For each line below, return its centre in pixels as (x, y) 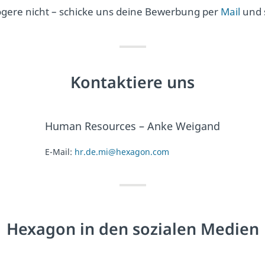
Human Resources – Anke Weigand (132, 126)
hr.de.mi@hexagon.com (122, 152)
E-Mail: (60, 152)
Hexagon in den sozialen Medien (132, 229)
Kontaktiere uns (132, 82)
